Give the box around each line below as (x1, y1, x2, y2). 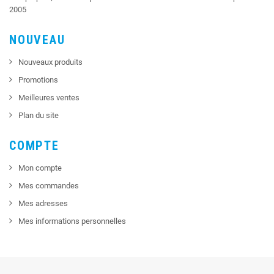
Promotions (18, 75, 58, 84)
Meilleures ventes (18, 92, 80, 102)
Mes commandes (18, 180, 79, 190)
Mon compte (18, 163, 62, 172)
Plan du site (18, 110, 59, 120)
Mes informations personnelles (18, 216, 126, 226)
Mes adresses (18, 198, 68, 208)
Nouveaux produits (18, 57, 83, 67)
